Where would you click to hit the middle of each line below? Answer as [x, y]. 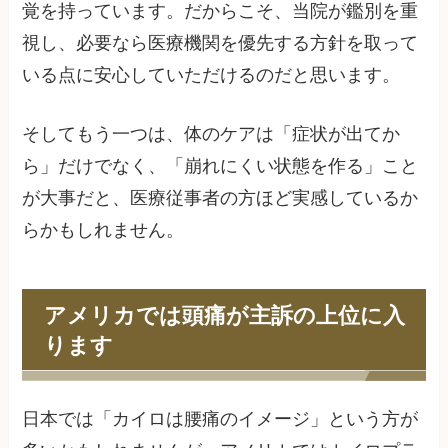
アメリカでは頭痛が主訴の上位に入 [224, 314]
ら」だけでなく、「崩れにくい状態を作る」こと [220, 165]
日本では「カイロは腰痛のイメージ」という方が [220, 418]
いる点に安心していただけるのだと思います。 [211, 75]
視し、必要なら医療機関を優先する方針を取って [220, 43]
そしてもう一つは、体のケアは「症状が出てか [211, 133]
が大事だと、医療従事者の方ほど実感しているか [220, 197]
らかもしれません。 [103, 229]
